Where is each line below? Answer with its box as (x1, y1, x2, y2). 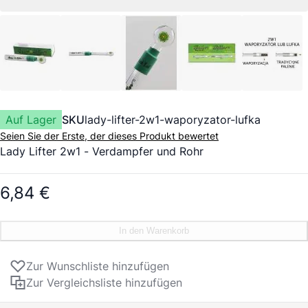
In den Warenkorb (119, 225, 189, 236)
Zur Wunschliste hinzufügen (26, 259, 169, 274)
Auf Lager (5, 113, 56, 127)
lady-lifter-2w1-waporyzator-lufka (85, 113, 261, 127)
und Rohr (153, 144, 203, 159)
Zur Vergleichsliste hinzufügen (26, 276, 182, 290)
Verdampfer (92, 144, 153, 159)
